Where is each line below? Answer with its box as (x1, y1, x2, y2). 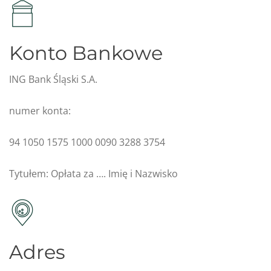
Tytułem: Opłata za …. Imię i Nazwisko (9, 166, 178, 180)
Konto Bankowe (9, 41, 163, 65)
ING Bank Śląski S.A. (9, 72, 97, 86)
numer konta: (9, 103, 71, 117)
